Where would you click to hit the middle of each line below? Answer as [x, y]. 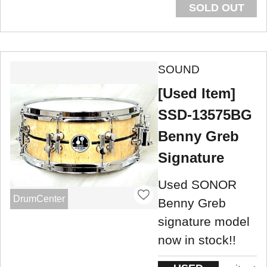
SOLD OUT [216, 7]
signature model [204, 222]
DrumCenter [39, 199]
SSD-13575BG [205, 114]
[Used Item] [197, 93]
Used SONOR [197, 185]
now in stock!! [197, 240]
